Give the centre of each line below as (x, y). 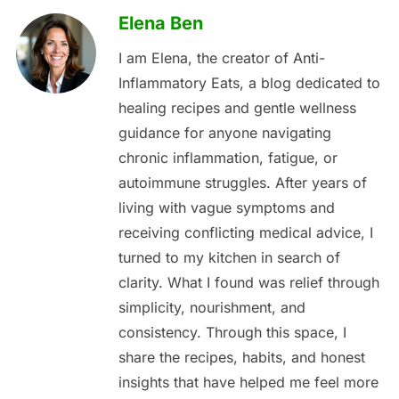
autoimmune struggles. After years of (242, 183)
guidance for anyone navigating (224, 133)
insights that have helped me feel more (248, 383)
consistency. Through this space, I (232, 333)
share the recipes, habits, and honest (241, 358)
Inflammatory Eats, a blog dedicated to (249, 83)
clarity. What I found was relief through (248, 283)
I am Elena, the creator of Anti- (221, 58)
